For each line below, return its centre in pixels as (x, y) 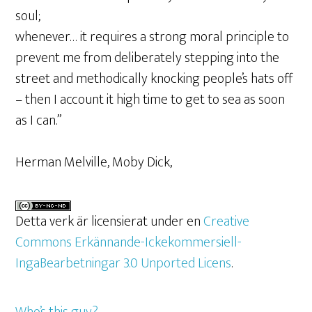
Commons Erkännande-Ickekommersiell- (129, 242)
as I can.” (39, 120)
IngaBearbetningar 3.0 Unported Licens (124, 263)
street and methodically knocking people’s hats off (154, 78)
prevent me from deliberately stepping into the (148, 57)
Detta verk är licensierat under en (110, 221)
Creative (227, 221)
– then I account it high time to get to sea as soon (150, 99)
